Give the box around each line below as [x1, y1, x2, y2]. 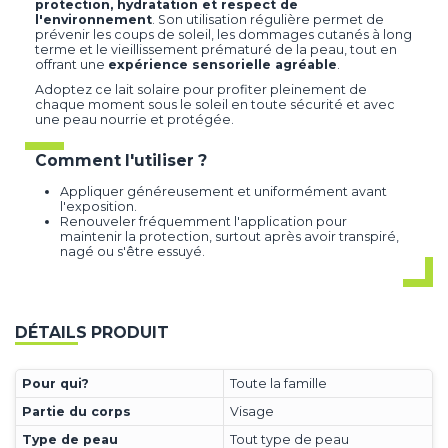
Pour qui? [22, 375, 89, 391]
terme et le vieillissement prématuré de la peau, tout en [35, 42, 397, 58]
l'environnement [35, 12, 152, 28]
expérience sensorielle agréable [108, 57, 337, 73]
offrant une [35, 57, 108, 73]
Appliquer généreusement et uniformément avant [60, 184, 387, 200]
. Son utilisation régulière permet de [152, 12, 384, 28]
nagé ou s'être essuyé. [60, 244, 205, 260]
